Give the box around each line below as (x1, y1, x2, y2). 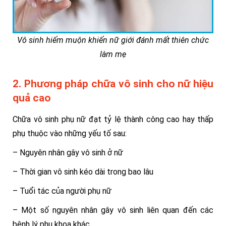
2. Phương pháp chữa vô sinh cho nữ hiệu (13, 78, 213, 90)
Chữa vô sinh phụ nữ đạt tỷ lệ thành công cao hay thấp (13, 115, 213, 124)
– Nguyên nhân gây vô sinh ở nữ (13, 148, 123, 157)
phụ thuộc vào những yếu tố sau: (13, 129, 127, 138)
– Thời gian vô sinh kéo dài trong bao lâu (13, 167, 153, 177)
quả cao (13, 92, 51, 104)
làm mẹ (100, 49, 126, 60)
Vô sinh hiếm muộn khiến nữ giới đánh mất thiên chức (17, 35, 209, 45)
